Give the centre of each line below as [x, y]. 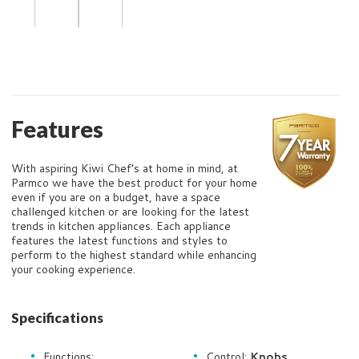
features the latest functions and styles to [119, 240]
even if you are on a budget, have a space [116, 197]
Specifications [57, 318]
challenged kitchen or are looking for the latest [130, 212]
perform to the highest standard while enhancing [134, 255]
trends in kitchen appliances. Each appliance [121, 226]
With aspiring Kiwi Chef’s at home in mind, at [125, 168]
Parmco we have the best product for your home [134, 183]
